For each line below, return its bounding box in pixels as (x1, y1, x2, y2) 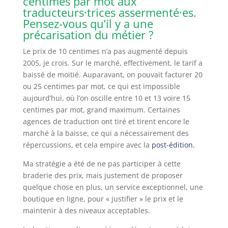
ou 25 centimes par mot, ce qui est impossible (22, 81, 180, 91)
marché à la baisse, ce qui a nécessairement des (22, 128, 189, 138)
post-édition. (151, 139, 195, 150)
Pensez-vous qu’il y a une (22, 15, 153, 31)
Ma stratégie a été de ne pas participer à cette (22, 158, 181, 168)
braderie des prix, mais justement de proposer (22, 170, 183, 180)
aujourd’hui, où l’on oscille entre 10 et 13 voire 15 (22, 93, 190, 103)
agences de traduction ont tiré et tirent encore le (22, 116, 189, 126)
